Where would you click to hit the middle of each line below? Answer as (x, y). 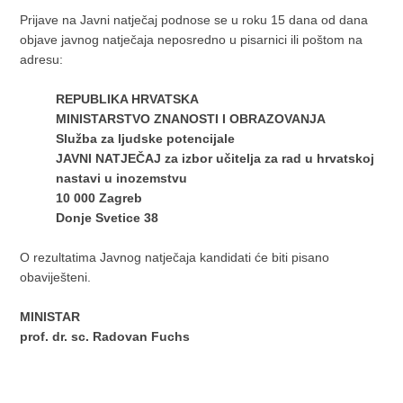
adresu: (42, 59)
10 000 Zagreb (99, 198)
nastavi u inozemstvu (122, 178)
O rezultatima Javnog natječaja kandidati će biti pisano (175, 257)
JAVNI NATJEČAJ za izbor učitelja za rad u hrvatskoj (215, 158)
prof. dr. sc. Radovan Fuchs (107, 336)
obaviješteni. (58, 277)
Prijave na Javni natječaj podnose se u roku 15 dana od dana (194, 20)
